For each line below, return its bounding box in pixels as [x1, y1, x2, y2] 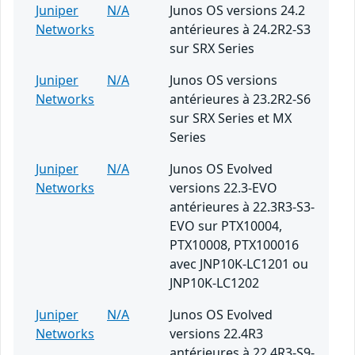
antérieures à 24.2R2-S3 [170, 21, 311, 39]
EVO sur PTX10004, [170, 217, 282, 235]
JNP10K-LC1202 [170, 274, 259, 292]
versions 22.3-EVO [170, 179, 277, 197]
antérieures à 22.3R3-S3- [170, 198, 315, 216]
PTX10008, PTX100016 [170, 236, 299, 254]
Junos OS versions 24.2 [170, 2, 305, 20]
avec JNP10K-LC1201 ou [170, 255, 308, 273]
